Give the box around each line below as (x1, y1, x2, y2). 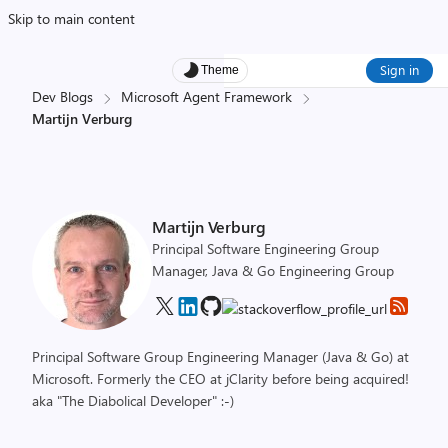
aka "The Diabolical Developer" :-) (32, 391, 234, 410)
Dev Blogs (32, 87, 93, 106)
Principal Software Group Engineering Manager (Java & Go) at (32, 347, 409, 366)
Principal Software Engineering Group (152, 238, 379, 258)
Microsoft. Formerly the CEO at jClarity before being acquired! (32, 369, 409, 388)
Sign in (380, 61, 419, 78)
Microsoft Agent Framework (121, 87, 292, 106)
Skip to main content (8, 9, 135, 28)
